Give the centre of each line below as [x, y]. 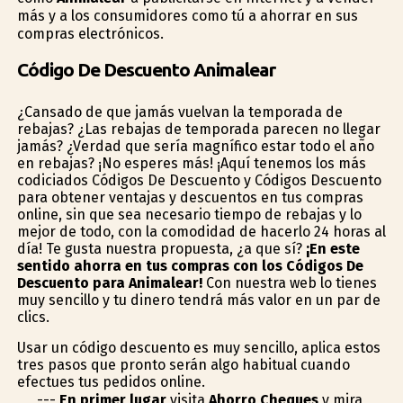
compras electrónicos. [90, 34]
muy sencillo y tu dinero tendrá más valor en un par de [198, 300]
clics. [33, 317]
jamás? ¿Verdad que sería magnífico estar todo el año [195, 146]
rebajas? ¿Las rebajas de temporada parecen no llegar [198, 129]
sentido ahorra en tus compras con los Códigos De [190, 265]
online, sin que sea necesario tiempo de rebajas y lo [189, 214]
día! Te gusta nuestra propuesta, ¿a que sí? [161, 248]
